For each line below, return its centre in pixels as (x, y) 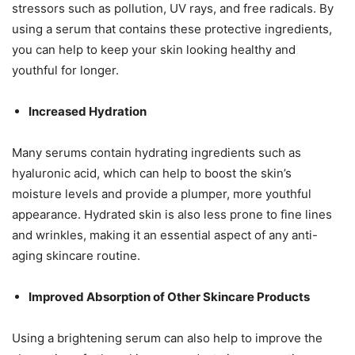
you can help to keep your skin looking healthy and (154, 49)
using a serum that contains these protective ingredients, (172, 29)
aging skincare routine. (76, 255)
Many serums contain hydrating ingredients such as (157, 152)
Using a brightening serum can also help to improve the (167, 338)
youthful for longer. (65, 70)
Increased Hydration (88, 111)
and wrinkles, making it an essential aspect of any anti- (165, 235)
